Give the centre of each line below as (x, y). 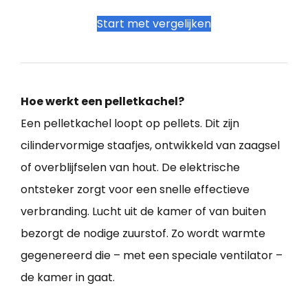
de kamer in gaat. (68, 278)
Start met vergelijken (154, 24)
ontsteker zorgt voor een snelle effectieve (135, 190)
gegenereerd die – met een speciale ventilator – (152, 256)
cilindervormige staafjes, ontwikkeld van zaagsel (150, 146)
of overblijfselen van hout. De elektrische (130, 168)
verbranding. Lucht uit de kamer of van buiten (143, 212)
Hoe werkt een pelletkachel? (102, 102)
